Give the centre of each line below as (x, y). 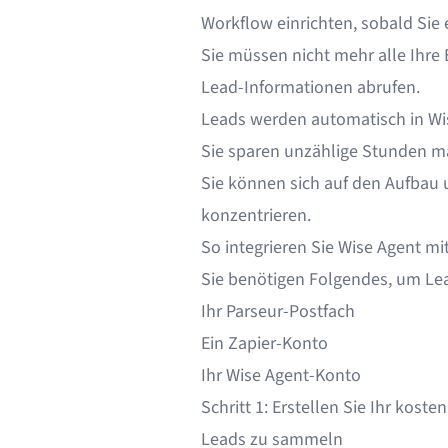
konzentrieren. (255, 215)
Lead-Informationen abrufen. (310, 87)
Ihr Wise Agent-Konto (280, 375)
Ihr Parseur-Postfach (277, 311)
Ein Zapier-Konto (264, 343)
